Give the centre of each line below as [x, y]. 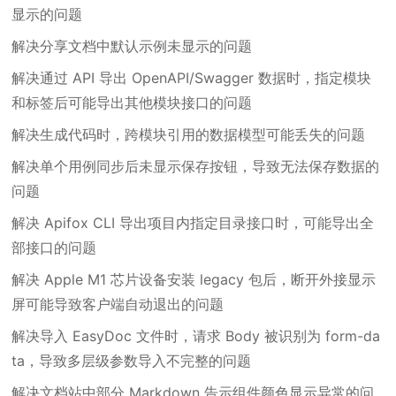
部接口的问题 [54, 247]
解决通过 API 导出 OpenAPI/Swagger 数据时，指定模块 [192, 78]
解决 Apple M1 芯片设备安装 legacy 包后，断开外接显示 [194, 279]
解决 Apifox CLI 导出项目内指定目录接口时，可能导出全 [193, 223]
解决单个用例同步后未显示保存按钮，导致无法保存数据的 [196, 166]
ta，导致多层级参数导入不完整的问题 [132, 361]
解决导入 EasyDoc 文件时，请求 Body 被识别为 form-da [196, 336]
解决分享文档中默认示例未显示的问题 [132, 46]
